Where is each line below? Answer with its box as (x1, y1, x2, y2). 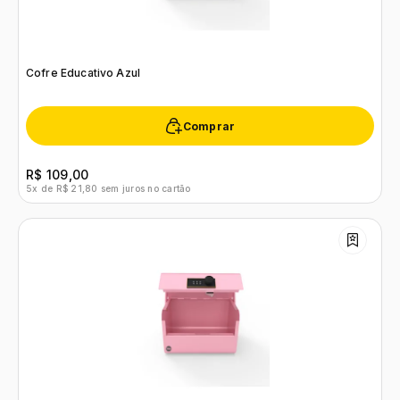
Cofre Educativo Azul (26, 66, 140, 79)
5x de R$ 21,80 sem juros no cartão (26, 183, 191, 194)
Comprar (182, 119, 236, 133)
